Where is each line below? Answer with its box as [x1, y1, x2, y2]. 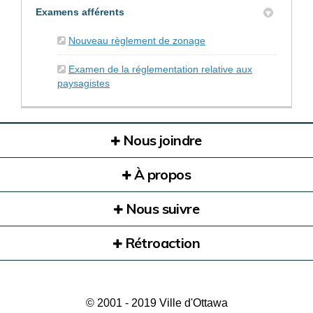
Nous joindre [119, 131, 202, 149]
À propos [131, 165, 191, 183]
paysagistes [57, 77, 110, 89]
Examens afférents [36, 6, 124, 17]
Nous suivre [122, 199, 200, 217]
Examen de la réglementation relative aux [68, 63, 252, 75]
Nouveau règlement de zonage [68, 34, 205, 46]
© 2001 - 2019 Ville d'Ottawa [85, 296, 228, 309]
